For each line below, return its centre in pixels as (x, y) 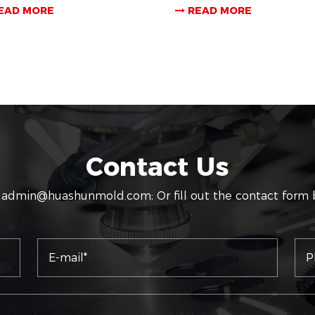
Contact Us (157, 166)
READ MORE (218, 10)
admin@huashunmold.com (77, 195)
